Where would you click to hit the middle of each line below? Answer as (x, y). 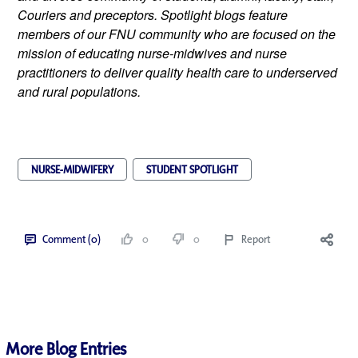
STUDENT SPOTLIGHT (192, 169)
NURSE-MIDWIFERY (72, 169)
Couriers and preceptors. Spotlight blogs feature (153, 14)
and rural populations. (79, 91)
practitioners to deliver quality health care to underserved (177, 72)
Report (256, 239)
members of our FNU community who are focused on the (177, 34)
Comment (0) (72, 239)
